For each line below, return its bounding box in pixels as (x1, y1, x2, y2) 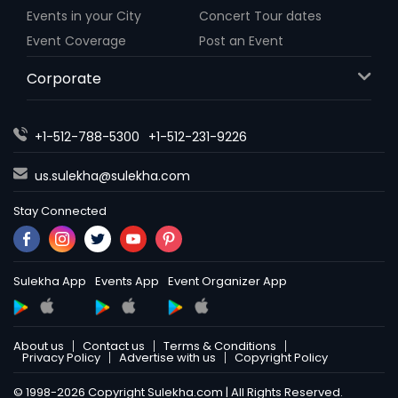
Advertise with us (119, 349, 216, 367)
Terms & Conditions (163, 338, 276, 355)
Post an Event (199, 32, 283, 51)
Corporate (27, 68, 101, 90)
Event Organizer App (168, 273, 287, 291)
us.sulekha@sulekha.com (35, 167, 190, 186)
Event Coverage (27, 32, 126, 51)
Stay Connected (13, 203, 107, 220)
